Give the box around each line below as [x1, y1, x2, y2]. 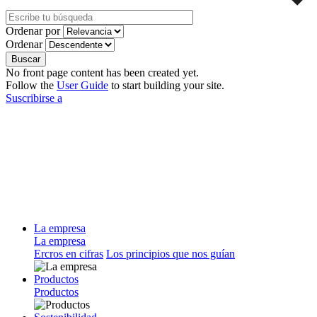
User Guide [57, 79, 108, 91]
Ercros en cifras [34, 247, 103, 260]
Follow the [6, 79, 57, 91]
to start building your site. [108, 79, 224, 91]
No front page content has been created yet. [6, 66, 199, 79]
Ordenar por [6, 24, 60, 37]
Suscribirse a [6, 91, 62, 104]
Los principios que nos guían [106, 247, 235, 260]
